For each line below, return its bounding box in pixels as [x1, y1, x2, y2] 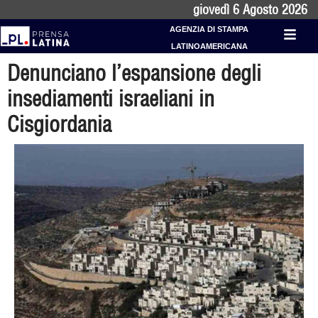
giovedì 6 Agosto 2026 [193, 1, 307, 18]
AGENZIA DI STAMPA [170, 25, 249, 33]
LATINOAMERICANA [170, 42, 248, 50]
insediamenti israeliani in [7, 85, 214, 112]
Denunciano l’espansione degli [7, 60, 261, 87]
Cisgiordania [7, 111, 111, 138]
